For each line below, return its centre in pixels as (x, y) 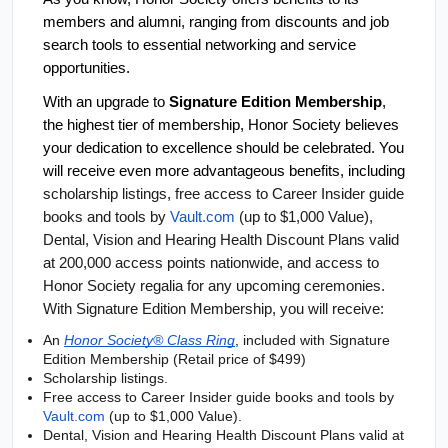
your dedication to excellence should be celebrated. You (223, 147)
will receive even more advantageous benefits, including (224, 170)
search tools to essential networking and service (199, 45)
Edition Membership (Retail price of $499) (174, 359)
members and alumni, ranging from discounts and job (216, 22)
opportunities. (86, 68)
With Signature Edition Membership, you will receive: (213, 308)
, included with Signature (312, 340)
